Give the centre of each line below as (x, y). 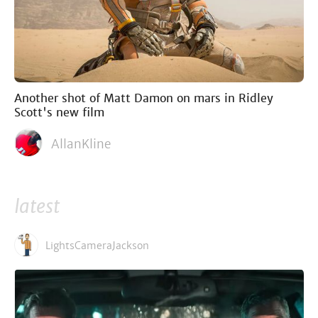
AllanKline (81, 144)
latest (37, 207)
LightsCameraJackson (97, 246)
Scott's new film (59, 113)
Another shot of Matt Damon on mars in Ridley (144, 99)
